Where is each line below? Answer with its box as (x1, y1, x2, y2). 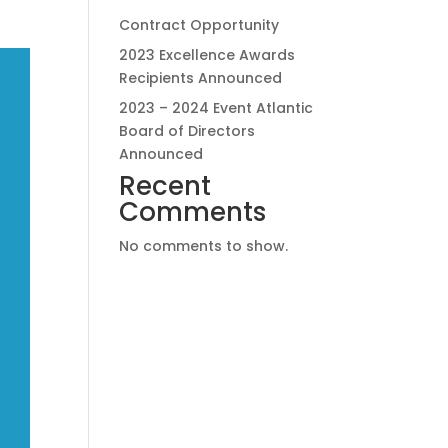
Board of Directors (119, 121, 256, 141)
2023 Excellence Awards (119, 45, 296, 65)
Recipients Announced (119, 68, 283, 88)
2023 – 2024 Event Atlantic (119, 98, 314, 118)
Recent (119, 168, 212, 204)
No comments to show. (119, 236, 289, 256)
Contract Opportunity (119, 15, 280, 35)
